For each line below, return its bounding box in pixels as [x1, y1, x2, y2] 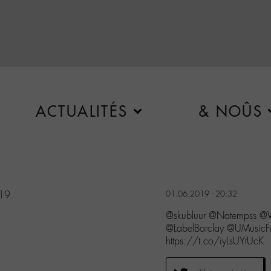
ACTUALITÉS [35, 102, 128, 120]
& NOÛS [198, 102, 263, 120]
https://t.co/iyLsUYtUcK [166, 234, 264, 247]
